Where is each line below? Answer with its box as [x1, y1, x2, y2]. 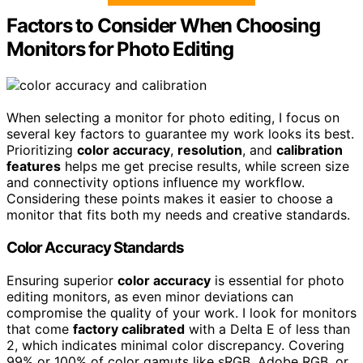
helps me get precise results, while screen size [61, 158, 349, 175]
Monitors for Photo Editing [6, 37, 233, 62]
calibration [276, 142, 343, 159]
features [6, 158, 61, 175]
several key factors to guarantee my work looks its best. [6, 126, 354, 143]
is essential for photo [211, 271, 344, 288]
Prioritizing [6, 142, 77, 159]
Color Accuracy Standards [6, 237, 185, 257]
